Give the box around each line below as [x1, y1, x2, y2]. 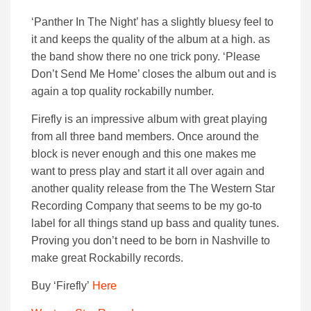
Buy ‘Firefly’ [31, 280, 92, 292]
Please [226, 51, 260, 63]
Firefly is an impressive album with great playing [31, 113, 267, 126]
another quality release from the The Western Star [31, 183, 275, 195]
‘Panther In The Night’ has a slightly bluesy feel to [31, 16, 274, 28]
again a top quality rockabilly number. [31, 85, 214, 98]
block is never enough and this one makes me [31, 148, 256, 160]
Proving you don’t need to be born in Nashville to [31, 235, 270, 247]
